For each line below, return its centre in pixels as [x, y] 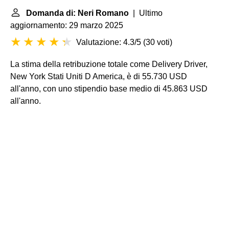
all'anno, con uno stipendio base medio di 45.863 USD [109, 89]
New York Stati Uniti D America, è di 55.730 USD [99, 76]
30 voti [158, 42]
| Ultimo [146, 13]
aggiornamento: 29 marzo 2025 [67, 25]
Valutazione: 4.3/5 [109, 42]
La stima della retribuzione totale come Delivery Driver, [109, 64]
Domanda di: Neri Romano [77, 13]
